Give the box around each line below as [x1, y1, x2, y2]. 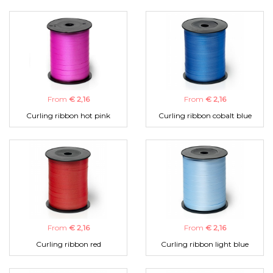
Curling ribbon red [35, 239, 101, 249]
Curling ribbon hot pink [26, 111, 110, 121]
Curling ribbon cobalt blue [158, 111, 252, 121]
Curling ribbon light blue [161, 239, 249, 249]
